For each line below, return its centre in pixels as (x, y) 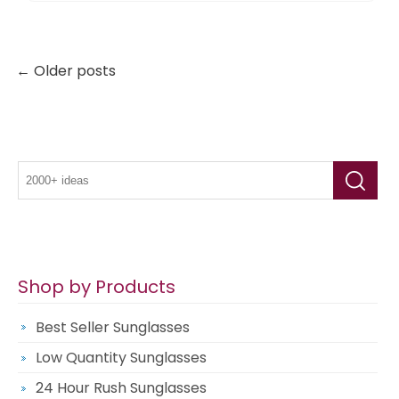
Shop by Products (97, 287)
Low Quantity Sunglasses (121, 358)
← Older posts (66, 71)
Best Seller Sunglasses (113, 328)
